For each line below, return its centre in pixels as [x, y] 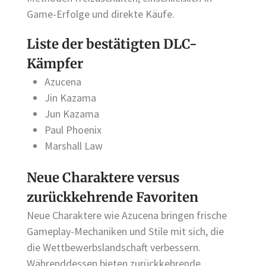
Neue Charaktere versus [103, 178]
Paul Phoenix [73, 130]
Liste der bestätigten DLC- [112, 44]
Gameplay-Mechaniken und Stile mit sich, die [125, 232]
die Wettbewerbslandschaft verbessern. [114, 248]
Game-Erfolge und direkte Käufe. [101, 14]
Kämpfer [55, 64]
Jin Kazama [70, 98]
